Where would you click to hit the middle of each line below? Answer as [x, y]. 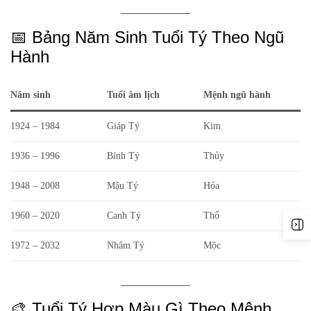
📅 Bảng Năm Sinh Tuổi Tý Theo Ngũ [147, 37]
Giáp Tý [123, 126]
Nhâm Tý [126, 245]
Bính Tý [123, 155]
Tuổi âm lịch [133, 94]
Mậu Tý [123, 185]
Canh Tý [124, 215]
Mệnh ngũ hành [237, 94]
